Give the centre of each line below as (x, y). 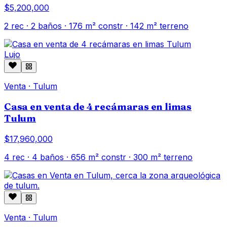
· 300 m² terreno (159, 157)
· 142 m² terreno (156, 26)
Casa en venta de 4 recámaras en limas (98, 107)
